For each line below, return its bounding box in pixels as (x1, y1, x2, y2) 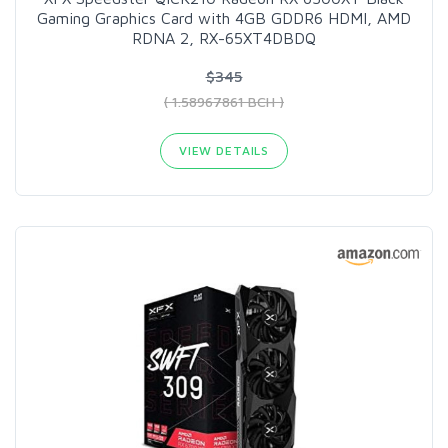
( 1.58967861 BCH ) (164, 92, 284, 110)
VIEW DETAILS (178, 142, 270, 158)
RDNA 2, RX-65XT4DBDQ (132, 28, 316, 47)
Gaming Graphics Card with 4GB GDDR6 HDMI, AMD (37, 8, 411, 27)
